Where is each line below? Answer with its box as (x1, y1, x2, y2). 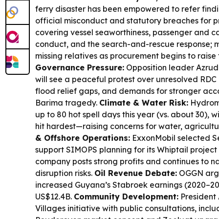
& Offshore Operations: (35, 133, 130, 143)
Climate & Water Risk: (99, 98, 188, 108)
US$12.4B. (35, 192, 74, 202)
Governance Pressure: (35, 63, 124, 73)
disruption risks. (35, 168, 94, 178)
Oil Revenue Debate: (94, 168, 177, 178)
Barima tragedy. (35, 98, 99, 108)
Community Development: (74, 192, 178, 202)
